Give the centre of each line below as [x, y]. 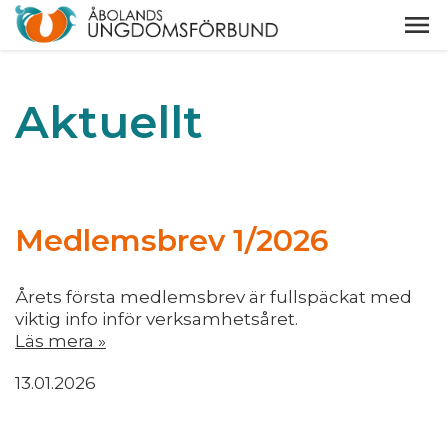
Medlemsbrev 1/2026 [172, 240]
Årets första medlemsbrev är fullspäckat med [213, 297]
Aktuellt [109, 121]
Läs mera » [60, 341]
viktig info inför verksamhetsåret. [156, 319]
